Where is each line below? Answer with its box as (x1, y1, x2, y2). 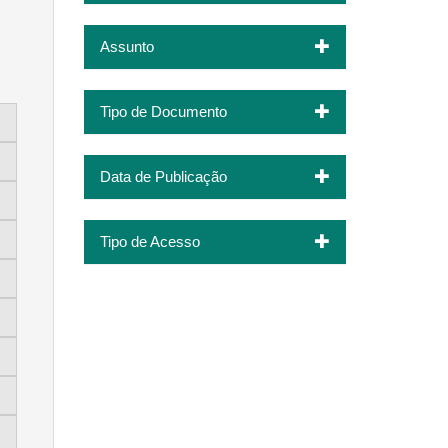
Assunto (99, 37, 154, 55)
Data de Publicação (99, 167, 227, 185)
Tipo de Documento (99, 102, 227, 120)
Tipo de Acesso (99, 232, 200, 250)
